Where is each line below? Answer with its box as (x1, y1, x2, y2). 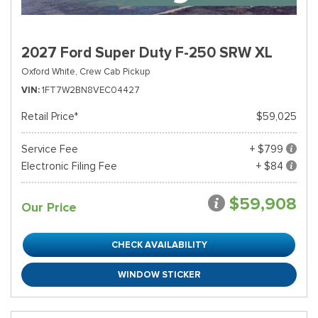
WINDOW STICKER (117, 268, 201, 280)
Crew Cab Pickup (79, 65, 150, 77)
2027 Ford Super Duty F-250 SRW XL (21, 43, 273, 62)
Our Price (21, 199, 77, 215)
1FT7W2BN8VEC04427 (42, 84, 140, 96)
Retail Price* (21, 110, 78, 123)
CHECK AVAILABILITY (111, 238, 207, 251)
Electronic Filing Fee (21, 160, 117, 172)
